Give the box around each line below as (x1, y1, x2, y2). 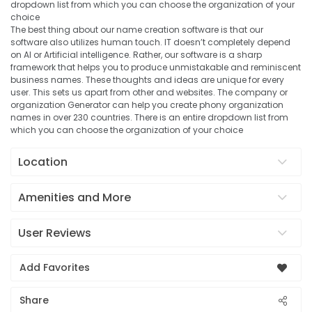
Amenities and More (18, 189, 131, 205)
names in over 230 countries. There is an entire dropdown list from (10, 111, 288, 123)
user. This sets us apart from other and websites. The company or (10, 86, 288, 98)
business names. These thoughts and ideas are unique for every (10, 74, 284, 86)
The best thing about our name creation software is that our (10, 24, 263, 36)
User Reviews (18, 225, 91, 241)
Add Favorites (19, 260, 90, 274)
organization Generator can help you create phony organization (10, 99, 283, 111)
